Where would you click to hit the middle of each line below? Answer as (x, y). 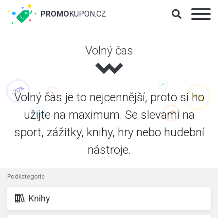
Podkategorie (26, 176)
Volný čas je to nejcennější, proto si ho (109, 97)
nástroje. (109, 150)
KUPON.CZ (88, 14)
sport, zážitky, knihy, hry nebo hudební (109, 132)
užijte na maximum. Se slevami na (109, 115)
